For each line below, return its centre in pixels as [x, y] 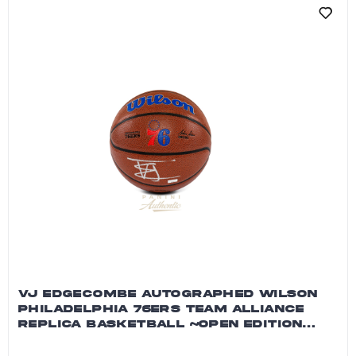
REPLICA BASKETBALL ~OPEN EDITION [161, 324]
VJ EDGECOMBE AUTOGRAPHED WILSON [168, 294]
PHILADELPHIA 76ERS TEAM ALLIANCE [161, 309]
